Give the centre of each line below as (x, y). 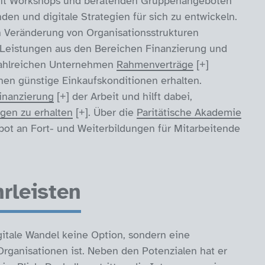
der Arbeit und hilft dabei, (131, 97)
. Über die (113, 113)
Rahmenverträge (155, 65)
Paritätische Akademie (189, 113)
